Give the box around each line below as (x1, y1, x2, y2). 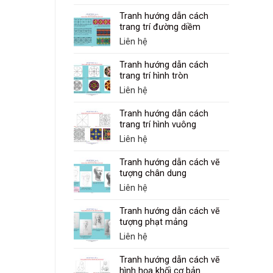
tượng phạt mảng (119, 217, 188, 228)
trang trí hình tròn (119, 71, 188, 82)
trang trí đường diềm (119, 22, 200, 33)
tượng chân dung (119, 168, 186, 179)
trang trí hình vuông (119, 119, 196, 130)
